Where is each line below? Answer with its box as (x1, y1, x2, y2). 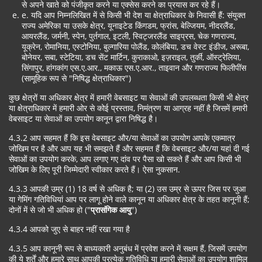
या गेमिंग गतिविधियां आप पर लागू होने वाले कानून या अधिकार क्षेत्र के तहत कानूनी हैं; (9, 194, 250, 205)
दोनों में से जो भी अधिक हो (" (9, 204, 91, 215)
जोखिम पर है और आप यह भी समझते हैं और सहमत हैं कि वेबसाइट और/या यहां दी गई (9, 143, 250, 154)
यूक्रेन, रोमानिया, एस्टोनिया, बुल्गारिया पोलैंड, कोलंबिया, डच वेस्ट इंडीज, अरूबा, (22, 41, 249, 52)
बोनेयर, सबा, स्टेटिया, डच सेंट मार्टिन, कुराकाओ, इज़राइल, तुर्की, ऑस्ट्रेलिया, (22, 51, 241, 63)
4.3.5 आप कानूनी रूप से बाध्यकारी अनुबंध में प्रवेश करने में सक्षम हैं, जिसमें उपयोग (9, 243, 247, 254)
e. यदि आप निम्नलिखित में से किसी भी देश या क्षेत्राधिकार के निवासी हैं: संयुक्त (22, 9, 246, 20)
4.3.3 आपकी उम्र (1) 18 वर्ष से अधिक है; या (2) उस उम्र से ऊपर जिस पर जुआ (9, 183, 246, 194)
